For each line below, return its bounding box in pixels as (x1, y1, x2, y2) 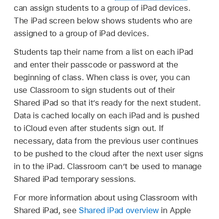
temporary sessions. (58, 174, 136, 184)
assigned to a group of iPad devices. (14, 28, 149, 38)
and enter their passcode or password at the (14, 59, 178, 69)
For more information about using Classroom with (14, 192, 197, 202)
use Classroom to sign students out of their (14, 85, 175, 95)
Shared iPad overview (78, 205, 159, 215)
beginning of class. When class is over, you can (14, 72, 190, 82)
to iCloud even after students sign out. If (14, 123, 164, 133)
